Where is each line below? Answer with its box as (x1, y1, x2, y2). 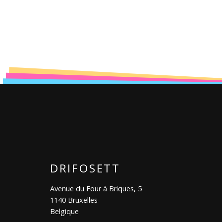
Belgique (50, 207, 79, 216)
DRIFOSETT (50, 161, 120, 176)
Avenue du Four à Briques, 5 (50, 184, 142, 193)
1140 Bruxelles (50, 195, 98, 205)
